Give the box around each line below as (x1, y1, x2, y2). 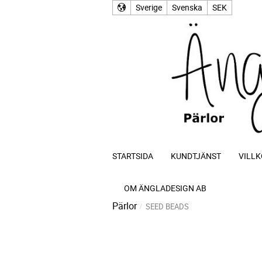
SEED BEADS (146, 201, 189, 212)
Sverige (136, 2, 162, 13)
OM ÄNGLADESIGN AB (124, 182, 206, 194)
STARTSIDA (112, 150, 153, 161)
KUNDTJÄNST (171, 150, 221, 161)
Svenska (172, 2, 202, 13)
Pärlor (112, 199, 137, 212)
